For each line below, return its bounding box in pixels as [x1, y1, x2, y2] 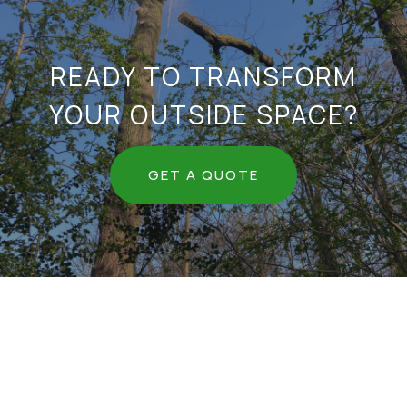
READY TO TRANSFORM [50, 59, 357, 94]
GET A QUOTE [148, 165, 259, 184]
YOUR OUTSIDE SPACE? [48, 97, 359, 132]
